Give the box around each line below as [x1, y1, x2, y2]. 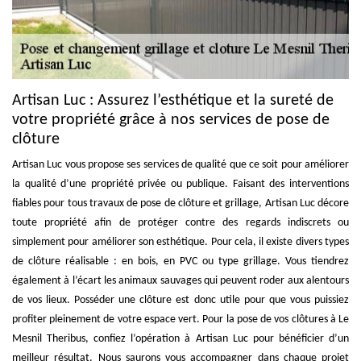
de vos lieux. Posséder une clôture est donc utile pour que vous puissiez [12, 293, 349, 306]
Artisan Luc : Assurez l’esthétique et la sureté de [12, 92, 334, 109]
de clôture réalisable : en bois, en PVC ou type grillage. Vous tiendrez [12, 255, 349, 268]
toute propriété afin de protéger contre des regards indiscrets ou [12, 216, 349, 229]
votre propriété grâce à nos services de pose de [12, 111, 330, 128]
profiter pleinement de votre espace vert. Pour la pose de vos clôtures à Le [12, 313, 349, 326]
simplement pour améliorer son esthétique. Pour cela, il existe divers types [12, 235, 349, 248]
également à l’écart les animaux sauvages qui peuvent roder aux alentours [12, 274, 349, 287]
